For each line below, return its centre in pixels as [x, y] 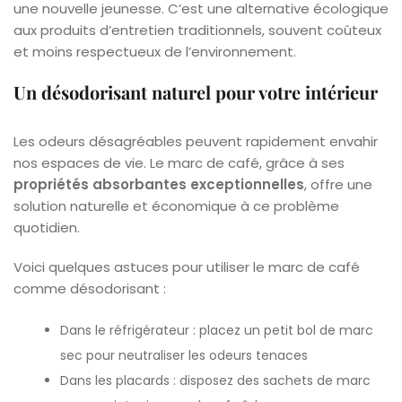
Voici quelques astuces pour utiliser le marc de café [187, 267]
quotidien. [47, 227]
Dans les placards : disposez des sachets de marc [216, 380]
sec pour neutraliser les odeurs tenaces [184, 355]
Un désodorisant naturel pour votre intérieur [196, 92]
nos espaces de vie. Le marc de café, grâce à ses [179, 162]
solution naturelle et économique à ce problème [176, 205]
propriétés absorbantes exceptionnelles [159, 184]
